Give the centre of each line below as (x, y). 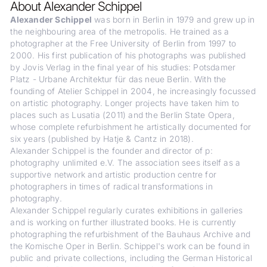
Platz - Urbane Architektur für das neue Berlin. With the (118, 80)
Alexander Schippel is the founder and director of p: (111, 151)
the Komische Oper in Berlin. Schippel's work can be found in (130, 246)
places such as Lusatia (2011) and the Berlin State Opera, (122, 115)
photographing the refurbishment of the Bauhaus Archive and (130, 235)
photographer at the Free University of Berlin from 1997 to (123, 44)
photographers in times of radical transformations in (111, 187)
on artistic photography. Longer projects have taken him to (125, 103)
